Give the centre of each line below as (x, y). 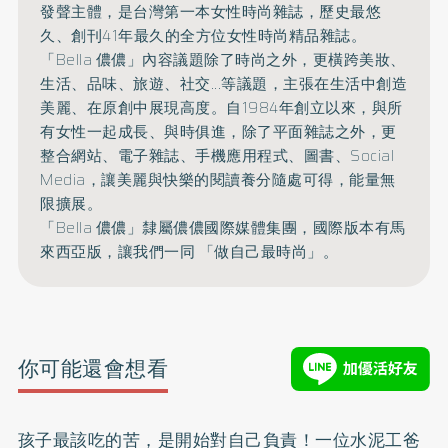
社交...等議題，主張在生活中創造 (293, 84)
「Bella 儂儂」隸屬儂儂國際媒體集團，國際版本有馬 (223, 228)
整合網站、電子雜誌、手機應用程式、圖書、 (195, 156)
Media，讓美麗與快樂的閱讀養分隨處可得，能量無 (218, 180)
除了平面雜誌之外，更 (319, 132)
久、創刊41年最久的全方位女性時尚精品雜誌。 (203, 36)
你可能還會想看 (93, 369)
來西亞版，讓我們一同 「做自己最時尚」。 (189, 252)
